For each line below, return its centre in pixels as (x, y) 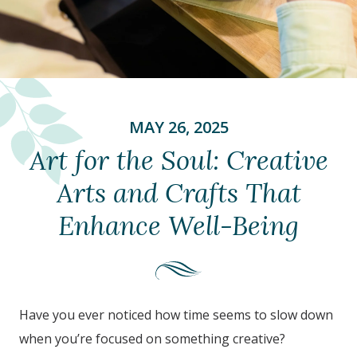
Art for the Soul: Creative (178, 161)
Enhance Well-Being (178, 226)
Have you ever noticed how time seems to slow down (176, 314)
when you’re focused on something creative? (152, 338)
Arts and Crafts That (178, 193)
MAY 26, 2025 (178, 127)
